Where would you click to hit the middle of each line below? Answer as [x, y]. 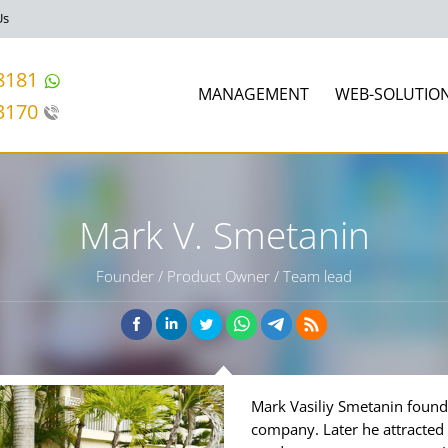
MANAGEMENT [254, 94]
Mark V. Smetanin [224, 234]
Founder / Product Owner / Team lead [224, 276]
